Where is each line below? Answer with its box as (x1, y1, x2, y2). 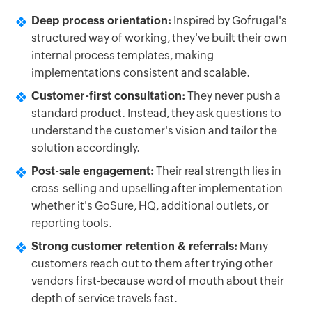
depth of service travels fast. (31, 291, 178, 305)
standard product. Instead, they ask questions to (31, 106, 281, 120)
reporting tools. (31, 216, 112, 230)
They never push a (185, 88, 281, 102)
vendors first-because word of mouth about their (31, 274, 284, 288)
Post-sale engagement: (31, 164, 154, 178)
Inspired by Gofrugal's (171, 13, 287, 27)
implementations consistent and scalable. (31, 65, 250, 79)
